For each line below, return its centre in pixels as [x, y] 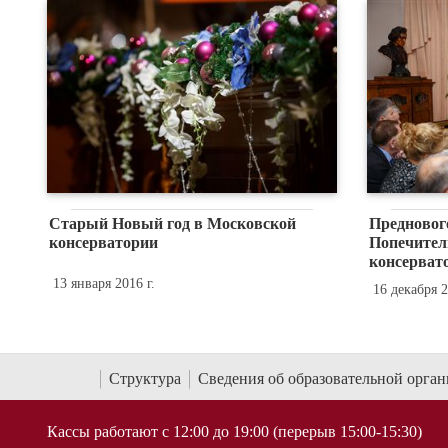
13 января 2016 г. [103, 284]
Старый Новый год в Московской [172, 224]
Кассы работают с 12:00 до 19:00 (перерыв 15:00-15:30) [234, 431]
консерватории [103, 243]
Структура [145, 378]
